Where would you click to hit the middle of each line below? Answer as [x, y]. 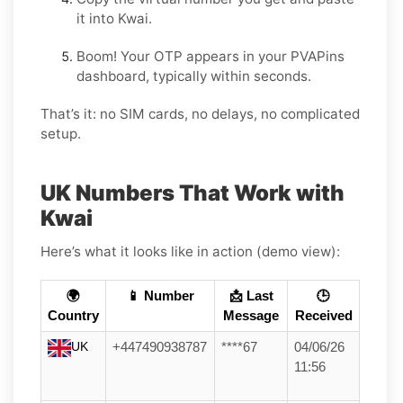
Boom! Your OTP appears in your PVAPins [210, 57]
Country [73, 316]
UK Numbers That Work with [193, 193]
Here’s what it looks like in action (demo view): [190, 252]
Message [251, 316]
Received [323, 316]
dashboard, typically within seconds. [194, 76]
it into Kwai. [114, 19]
